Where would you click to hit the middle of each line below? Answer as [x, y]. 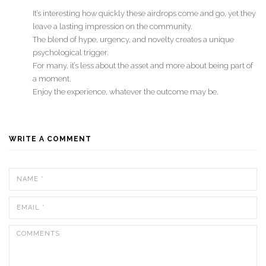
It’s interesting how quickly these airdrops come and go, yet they [144, 14]
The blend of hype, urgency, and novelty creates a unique [133, 40]
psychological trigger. [71, 53]
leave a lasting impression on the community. [113, 27]
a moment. [52, 79]
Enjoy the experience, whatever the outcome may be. [126, 92]
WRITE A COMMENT [50, 139]
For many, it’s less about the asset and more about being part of [143, 66]
